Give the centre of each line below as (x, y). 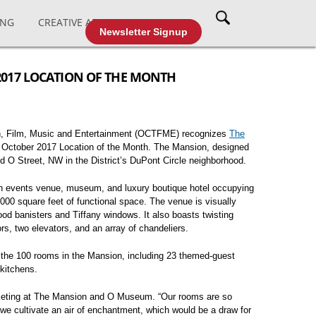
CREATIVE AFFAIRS (81, 22)
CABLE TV (169, 22)
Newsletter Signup (144, 32)
